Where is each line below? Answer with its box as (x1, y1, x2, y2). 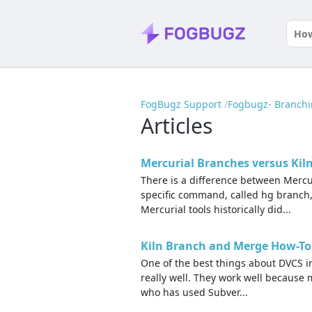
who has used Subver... (141, 286, 248, 299)
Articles (141, 111, 212, 140)
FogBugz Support (141, 97, 221, 111)
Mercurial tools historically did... (141, 203, 291, 217)
